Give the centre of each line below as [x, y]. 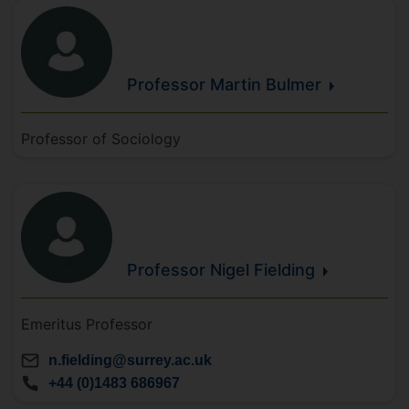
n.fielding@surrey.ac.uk [130, 360]
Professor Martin [196, 85]
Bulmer [294, 85]
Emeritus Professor [87, 324]
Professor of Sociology [101, 139]
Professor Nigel [190, 270]
